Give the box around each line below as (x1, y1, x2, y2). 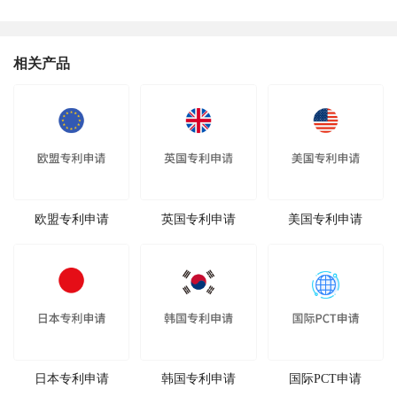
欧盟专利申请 (34, 211, 109, 226)
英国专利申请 (161, 211, 236, 226)
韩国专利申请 (161, 371, 236, 386)
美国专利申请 (288, 211, 363, 226)
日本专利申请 (34, 371, 109, 386)
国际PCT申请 (289, 371, 362, 386)
